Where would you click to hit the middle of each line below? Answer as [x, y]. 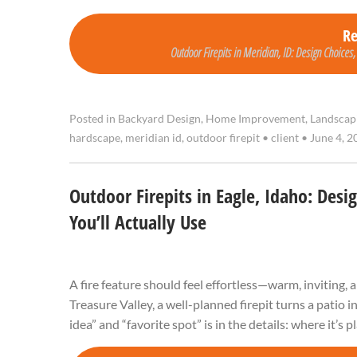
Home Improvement [255, 119]
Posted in [94, 119]
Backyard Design [159, 119]
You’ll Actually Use [138, 223]
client [285, 138]
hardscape [95, 138]
